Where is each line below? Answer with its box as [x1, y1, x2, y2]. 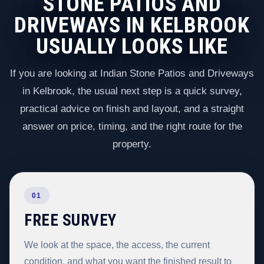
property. [113, 138, 151, 150]
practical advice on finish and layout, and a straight [20, 103, 244, 115]
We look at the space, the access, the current [24, 239, 210, 250]
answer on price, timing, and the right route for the [22, 121, 242, 133]
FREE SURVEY [24, 211, 117, 230]
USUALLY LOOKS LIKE [36, 33, 228, 59]
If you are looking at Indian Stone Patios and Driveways [10, 68, 254, 80]
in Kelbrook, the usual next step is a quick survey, [22, 85, 242, 97]
